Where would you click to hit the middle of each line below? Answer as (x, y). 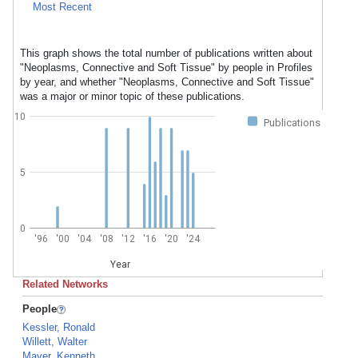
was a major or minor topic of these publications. (132, 96)
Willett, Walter (55, 342)
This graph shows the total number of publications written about (166, 53)
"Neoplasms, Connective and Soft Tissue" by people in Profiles (166, 68)
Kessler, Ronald (59, 327)
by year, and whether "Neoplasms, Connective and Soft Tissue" (167, 82)
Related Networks (65, 284)
